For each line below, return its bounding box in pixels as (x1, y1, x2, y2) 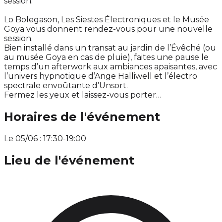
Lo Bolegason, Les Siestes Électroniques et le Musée (4, 15, 209, 25)
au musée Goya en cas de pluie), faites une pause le (4, 53, 209, 62)
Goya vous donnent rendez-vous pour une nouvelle (4, 24, 213, 34)
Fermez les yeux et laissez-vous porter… (4, 90, 162, 100)
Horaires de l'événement (4, 110, 160, 124)
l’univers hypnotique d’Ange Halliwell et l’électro (4, 71, 197, 81)
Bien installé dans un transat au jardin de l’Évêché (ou (4, 43, 216, 53)
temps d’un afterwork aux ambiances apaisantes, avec (4, 62, 217, 72)
